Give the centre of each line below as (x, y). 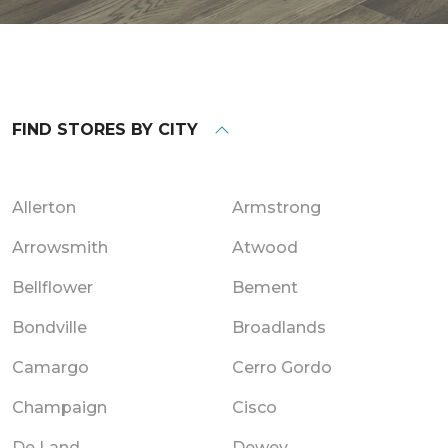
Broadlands (279, 327)
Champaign (59, 407)
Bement (265, 287)
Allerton (44, 207)
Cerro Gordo (282, 367)
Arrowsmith (60, 247)
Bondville (49, 327)
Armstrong (276, 207)
